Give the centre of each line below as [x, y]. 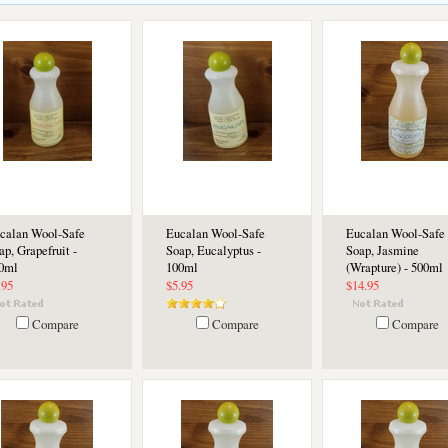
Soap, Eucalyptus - [213, 250]
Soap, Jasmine [382, 250]
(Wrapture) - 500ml [394, 267]
